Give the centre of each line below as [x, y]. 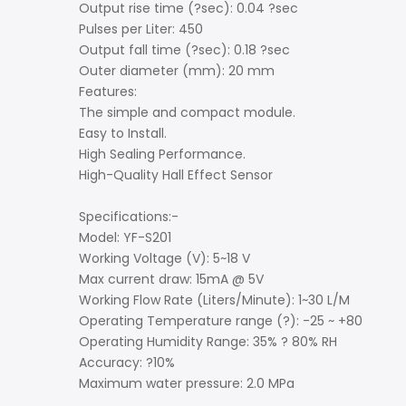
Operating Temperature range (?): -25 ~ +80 [221, 320]
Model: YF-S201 [125, 237]
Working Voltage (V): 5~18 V [164, 258]
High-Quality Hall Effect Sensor [176, 174]
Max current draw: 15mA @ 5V [171, 279]
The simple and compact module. [187, 112]
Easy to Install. [123, 133]
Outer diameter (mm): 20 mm [177, 70]
